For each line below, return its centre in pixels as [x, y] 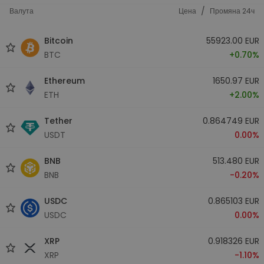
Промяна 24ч [232, 11]
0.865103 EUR [233, 201]
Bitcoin [59, 40]
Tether [58, 121]
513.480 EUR [236, 161]
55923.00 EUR [232, 40]
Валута [22, 11]
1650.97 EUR [236, 80]
